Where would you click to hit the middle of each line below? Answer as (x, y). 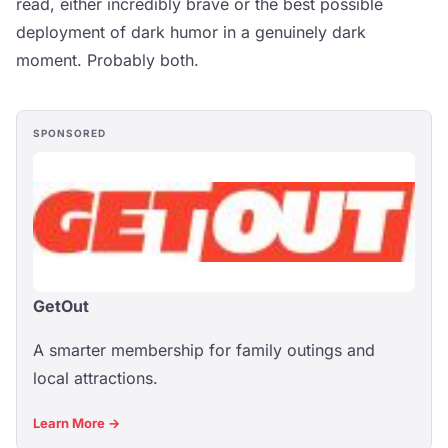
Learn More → (76, 423)
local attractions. (95, 378)
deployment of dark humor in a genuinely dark (191, 32)
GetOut (61, 306)
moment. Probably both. (107, 60)
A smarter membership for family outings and (204, 350)
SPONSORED (69, 133)
